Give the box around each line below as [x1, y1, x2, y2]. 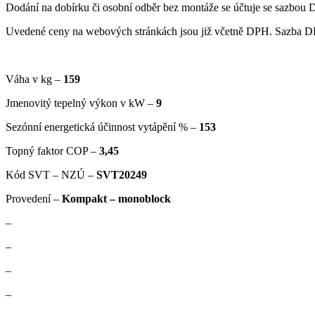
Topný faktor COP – [6, 144, 99, 157]
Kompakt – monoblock [62, 192, 171, 205]
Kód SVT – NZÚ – [6, 168, 96, 181]
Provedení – [6, 192, 62, 205]
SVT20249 [96, 168, 147, 181]
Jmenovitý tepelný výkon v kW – [6, 96, 156, 109]
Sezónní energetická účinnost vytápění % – [6, 120, 199, 133]
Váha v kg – [6, 72, 63, 85]
